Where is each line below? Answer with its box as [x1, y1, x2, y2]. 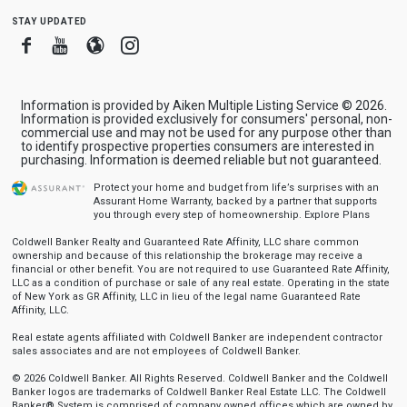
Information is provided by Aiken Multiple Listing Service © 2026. [20, 97, 387, 113]
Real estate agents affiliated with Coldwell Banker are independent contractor [11, 331, 382, 343]
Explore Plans [303, 208, 370, 221]
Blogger [103, 33, 167, 55]
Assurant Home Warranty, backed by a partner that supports [93, 194, 377, 207]
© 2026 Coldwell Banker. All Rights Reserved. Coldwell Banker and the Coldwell [11, 372, 388, 384]
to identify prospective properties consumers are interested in [20, 138, 374, 154]
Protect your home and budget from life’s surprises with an [93, 181, 379, 194]
